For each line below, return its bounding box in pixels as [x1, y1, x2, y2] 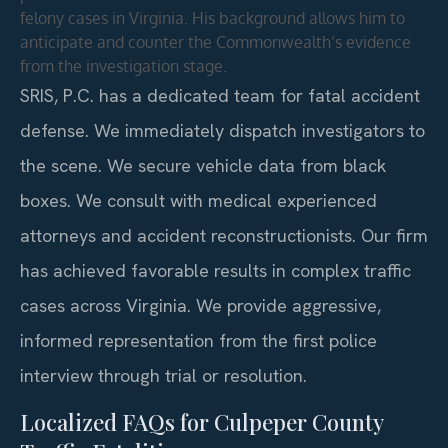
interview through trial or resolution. [20, 363, 307, 387]
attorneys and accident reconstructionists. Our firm [20, 223, 428, 247]
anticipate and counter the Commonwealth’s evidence [20, 31, 411, 52]
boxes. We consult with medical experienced [20, 188, 377, 212]
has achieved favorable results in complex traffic [20, 258, 411, 282]
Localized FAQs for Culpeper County [20, 407, 383, 438]
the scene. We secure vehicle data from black [20, 153, 386, 177]
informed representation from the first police [20, 328, 377, 352]
